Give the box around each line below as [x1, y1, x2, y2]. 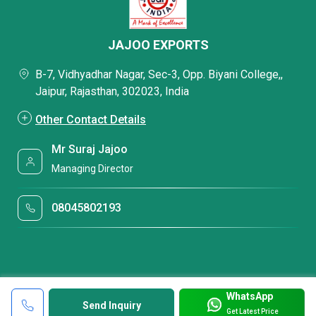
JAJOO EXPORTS [107, 37, 209, 53]
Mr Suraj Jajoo [51, 142, 128, 156]
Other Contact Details [35, 112, 146, 126]
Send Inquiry [82, 300, 141, 311]
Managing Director [51, 163, 134, 175]
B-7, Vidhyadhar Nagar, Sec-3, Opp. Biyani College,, [35, 68, 283, 82]
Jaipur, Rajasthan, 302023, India [35, 85, 189, 99]
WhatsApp [226, 290, 273, 302]
